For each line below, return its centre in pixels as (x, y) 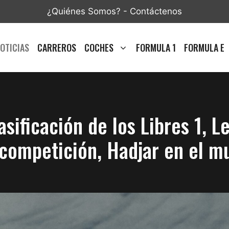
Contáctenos (156, 11)
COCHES (99, 48)
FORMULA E (204, 48)
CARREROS (56, 48)
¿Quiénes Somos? (84, 11)
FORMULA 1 (156, 48)
